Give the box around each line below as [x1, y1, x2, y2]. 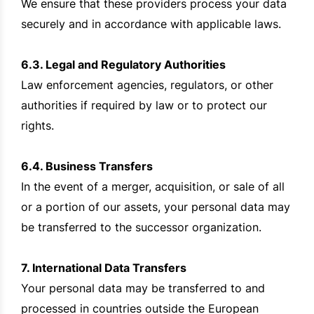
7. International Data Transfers [21, 261, 186, 275]
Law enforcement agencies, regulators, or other [21, 78, 273, 93]
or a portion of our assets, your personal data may [21, 200, 290, 214]
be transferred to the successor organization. [21, 220, 261, 235]
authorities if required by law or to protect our [21, 98, 267, 113]
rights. [21, 118, 54, 133]
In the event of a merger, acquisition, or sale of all [21, 179, 285, 194]
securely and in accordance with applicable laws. [21, 17, 281, 32]
